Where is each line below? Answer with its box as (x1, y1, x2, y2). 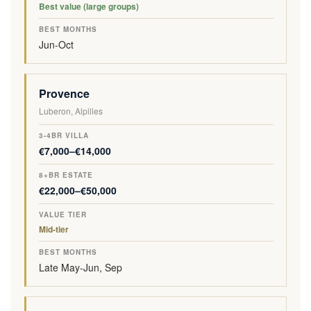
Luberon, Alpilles (39, 105, 103, 117)
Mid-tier (39, 223, 69, 235)
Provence (39, 85, 90, 101)
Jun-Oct (39, 37, 74, 51)
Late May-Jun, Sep (39, 260, 122, 274)
